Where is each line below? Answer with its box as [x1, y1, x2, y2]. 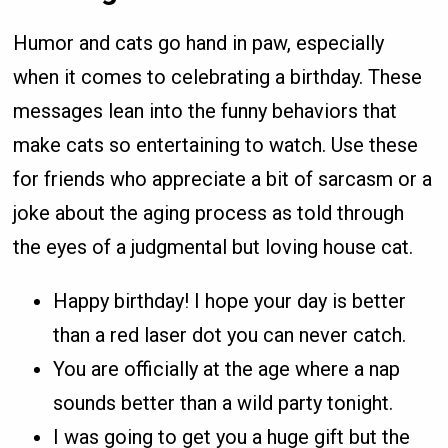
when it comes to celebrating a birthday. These [13, 64, 423, 89]
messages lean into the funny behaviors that [13, 98, 398, 123]
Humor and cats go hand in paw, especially [13, 30, 385, 55]
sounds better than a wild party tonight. [53, 390, 394, 415]
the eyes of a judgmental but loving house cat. [13, 234, 414, 259]
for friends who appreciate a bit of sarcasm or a [13, 166, 433, 191]
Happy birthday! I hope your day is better [53, 288, 407, 313]
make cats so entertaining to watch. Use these [13, 132, 419, 157]
